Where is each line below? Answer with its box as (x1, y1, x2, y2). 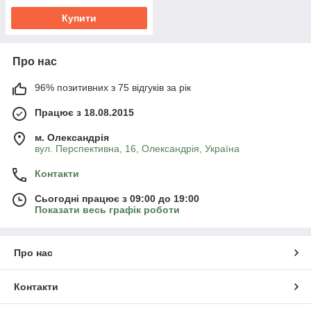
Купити (62, 12, 96, 24)
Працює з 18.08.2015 (35, 106, 134, 118)
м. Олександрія (35, 131, 109, 143)
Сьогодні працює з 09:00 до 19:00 (35, 192, 199, 204)
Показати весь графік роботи (35, 203, 180, 215)
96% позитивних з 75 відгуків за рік (35, 81, 191, 93)
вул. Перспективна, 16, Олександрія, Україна (35, 142, 239, 154)
